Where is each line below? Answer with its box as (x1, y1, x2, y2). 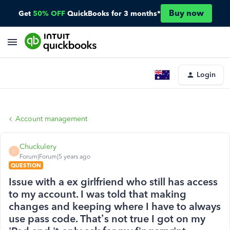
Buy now (168, 8, 204, 18)
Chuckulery (20, 142, 56, 151)
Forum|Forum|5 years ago (20, 153, 90, 160)
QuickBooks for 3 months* (67, 9, 161, 18)
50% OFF (32, 9, 65, 18)
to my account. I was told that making (9, 188, 186, 200)
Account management (15, 114, 87, 123)
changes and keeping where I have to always (9, 200, 221, 213)
